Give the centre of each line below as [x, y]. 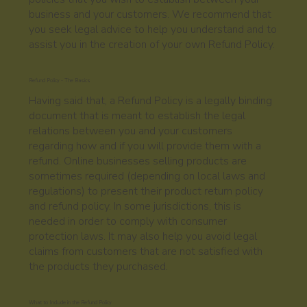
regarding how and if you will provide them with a [145, 146]
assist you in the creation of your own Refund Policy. [152, 44]
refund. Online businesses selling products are [138, 161]
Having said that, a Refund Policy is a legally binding [151, 100]
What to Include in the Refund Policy [71, 302]
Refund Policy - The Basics [60, 80]
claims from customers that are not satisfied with [146, 251]
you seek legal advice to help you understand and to [153, 29]
